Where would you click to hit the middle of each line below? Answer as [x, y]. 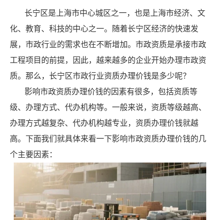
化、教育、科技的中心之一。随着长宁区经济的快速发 [104, 29]
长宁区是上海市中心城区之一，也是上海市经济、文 [115, 13]
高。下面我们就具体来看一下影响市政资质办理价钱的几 [108, 139]
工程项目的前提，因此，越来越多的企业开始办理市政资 [108, 60]
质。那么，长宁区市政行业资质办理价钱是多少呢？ [100, 76]
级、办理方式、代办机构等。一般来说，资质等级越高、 [108, 107]
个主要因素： [33, 154]
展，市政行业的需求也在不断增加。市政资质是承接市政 [108, 44]
